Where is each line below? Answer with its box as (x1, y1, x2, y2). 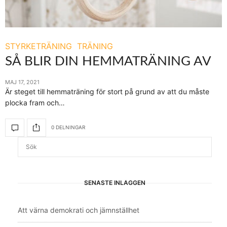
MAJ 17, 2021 (5, 78, 40, 86)
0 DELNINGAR (51, 124, 85, 131)
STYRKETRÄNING (5, 41, 72, 51)
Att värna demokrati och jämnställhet (18, 205, 139, 214)
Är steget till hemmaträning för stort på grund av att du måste (5, 87, 209, 96)
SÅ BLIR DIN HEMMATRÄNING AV (5, 54, 211, 68)
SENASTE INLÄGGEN (84, 178, 145, 186)
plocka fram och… (5, 98, 65, 107)
